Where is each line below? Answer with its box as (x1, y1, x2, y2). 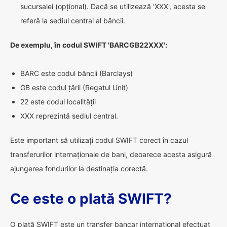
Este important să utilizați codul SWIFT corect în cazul (10, 136, 188, 144)
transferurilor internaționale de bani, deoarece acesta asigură (10, 150, 212, 159)
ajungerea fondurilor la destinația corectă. (10, 164, 148, 173)
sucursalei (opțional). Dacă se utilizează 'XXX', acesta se (20, 2, 205, 11)
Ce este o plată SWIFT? (10, 190, 172, 207)
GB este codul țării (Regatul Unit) (20, 83, 128, 92)
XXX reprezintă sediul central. (20, 111, 118, 120)
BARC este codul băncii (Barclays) (20, 69, 133, 78)
